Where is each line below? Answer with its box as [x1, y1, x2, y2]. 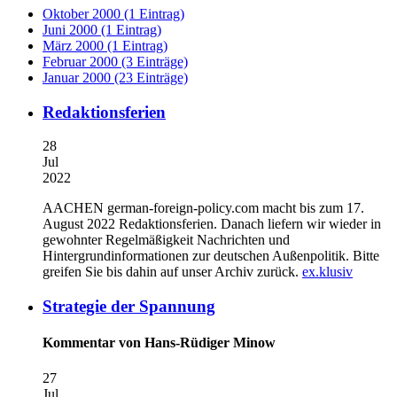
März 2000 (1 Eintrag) [43, 38, 167, 53]
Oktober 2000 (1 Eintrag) [43, 6, 184, 21]
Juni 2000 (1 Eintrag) [43, 22, 161, 37]
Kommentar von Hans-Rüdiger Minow [43, 335, 276, 351]
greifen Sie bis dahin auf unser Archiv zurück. [43, 264, 302, 280]
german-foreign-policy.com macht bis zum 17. [104, 200, 364, 216]
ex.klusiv [302, 264, 353, 280]
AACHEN [43, 200, 104, 216]
